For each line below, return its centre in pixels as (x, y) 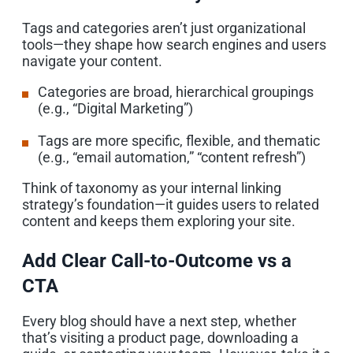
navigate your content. (92, 61)
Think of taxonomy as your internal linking (152, 188)
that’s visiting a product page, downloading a (160, 337)
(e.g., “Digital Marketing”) (115, 108)
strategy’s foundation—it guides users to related (171, 204)
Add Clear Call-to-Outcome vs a (157, 260)
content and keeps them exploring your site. (159, 221)
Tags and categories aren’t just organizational (164, 28)
